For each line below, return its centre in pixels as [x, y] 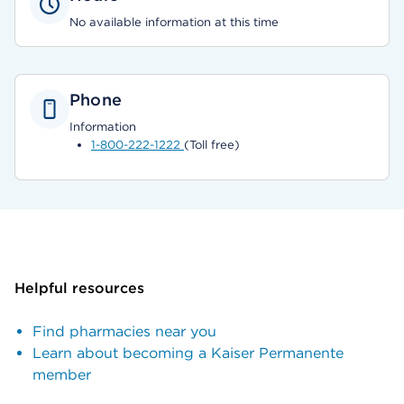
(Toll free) [212, 145]
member [62, 375]
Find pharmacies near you [124, 331]
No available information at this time [174, 22]
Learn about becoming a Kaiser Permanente [188, 353]
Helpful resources [79, 288]
